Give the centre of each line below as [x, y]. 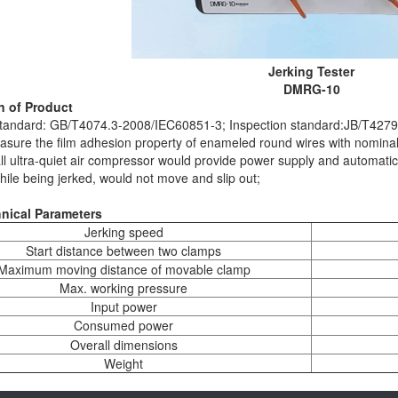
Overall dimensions [123, 345]
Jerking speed [123, 232]
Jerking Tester [311, 72]
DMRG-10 [311, 89]
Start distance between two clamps [123, 251]
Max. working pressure [123, 288]
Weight [123, 364]
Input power [123, 307]
